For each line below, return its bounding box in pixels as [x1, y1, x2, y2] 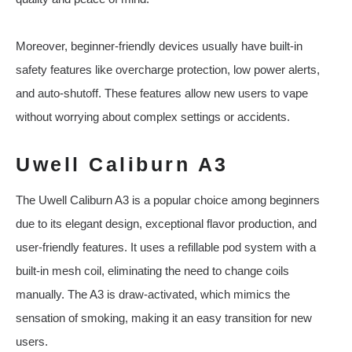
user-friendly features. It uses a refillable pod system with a [16, 240, 316, 255]
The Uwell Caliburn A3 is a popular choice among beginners [16, 193, 320, 207]
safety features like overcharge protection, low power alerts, [16, 63, 320, 77]
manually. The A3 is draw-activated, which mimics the [16, 288, 290, 302]
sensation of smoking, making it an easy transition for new [16, 311, 312, 325]
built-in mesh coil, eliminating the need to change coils [16, 264, 289, 278]
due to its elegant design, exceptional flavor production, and [16, 217, 317, 231]
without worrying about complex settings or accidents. [16, 110, 290, 124]
